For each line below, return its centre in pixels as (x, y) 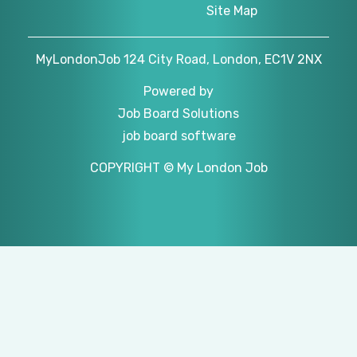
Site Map (232, 11)
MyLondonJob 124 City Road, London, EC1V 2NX (178, 60)
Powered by (178, 92)
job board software (178, 136)
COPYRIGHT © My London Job (178, 168)
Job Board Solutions (178, 114)
